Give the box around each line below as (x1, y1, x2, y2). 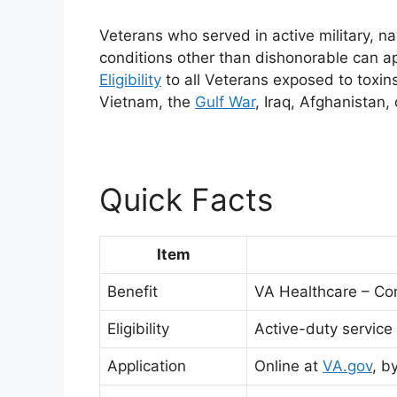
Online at (254, 357, 323, 375)
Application (107, 357, 186, 375)
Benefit (107, 283, 158, 300)
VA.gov (323, 357, 372, 375)
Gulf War (195, 93, 255, 111)
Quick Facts (99, 181, 273, 218)
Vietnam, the (99, 93, 195, 111)
